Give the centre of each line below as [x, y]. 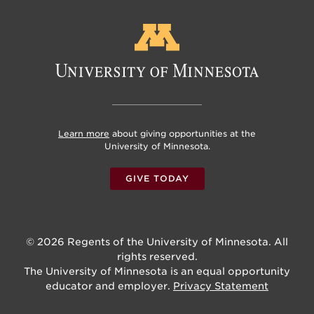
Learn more [84, 133]
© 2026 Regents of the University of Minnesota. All [157, 241]
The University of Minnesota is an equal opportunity [157, 271]
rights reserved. [157, 256]
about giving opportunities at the [183, 133]
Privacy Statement [221, 286]
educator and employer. [109, 286]
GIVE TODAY [157, 178]
